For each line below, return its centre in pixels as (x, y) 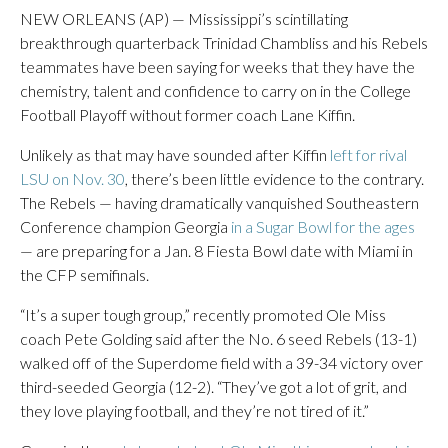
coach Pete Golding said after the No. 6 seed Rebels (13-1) (218, 338)
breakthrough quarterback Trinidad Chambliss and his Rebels (224, 42)
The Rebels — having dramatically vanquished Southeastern (219, 202)
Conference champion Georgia (125, 226)
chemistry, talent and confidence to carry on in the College (215, 90)
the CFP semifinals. (84, 274)
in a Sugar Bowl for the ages (323, 226)
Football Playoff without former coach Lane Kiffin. (187, 114)
